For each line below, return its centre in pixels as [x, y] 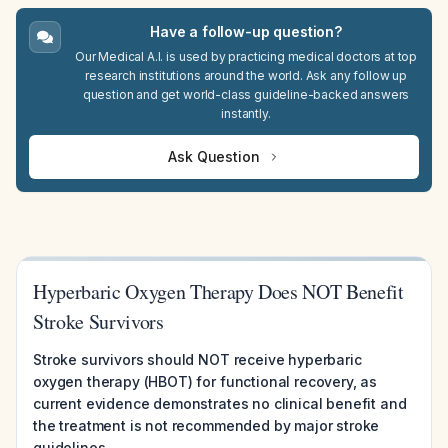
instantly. [246, 113]
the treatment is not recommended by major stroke [206, 425]
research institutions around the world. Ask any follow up [246, 75]
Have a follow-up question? [246, 31]
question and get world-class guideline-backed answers [246, 94]
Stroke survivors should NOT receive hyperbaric [197, 359]
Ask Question [214, 156]
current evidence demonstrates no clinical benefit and [220, 403]
